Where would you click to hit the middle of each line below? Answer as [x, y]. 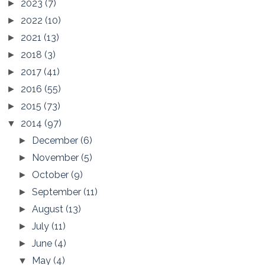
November [57, 158]
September [58, 192]
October [52, 175]
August [49, 209]
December [56, 141]
